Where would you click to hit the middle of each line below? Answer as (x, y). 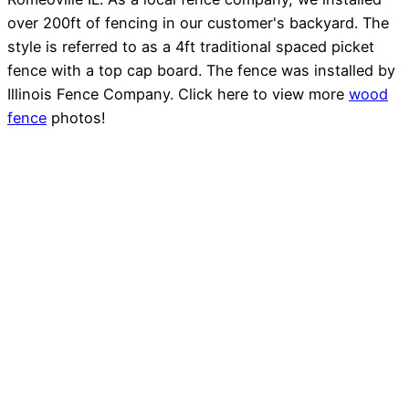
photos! (76, 118)
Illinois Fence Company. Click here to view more (178, 94)
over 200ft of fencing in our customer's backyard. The (198, 23)
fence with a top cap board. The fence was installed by (201, 71)
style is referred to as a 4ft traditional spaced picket (191, 47)
